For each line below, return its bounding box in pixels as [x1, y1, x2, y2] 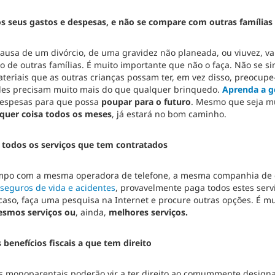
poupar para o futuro [101, 96, 191, 107]
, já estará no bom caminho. [111, 108, 227, 120]
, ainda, [75, 206, 109, 218]
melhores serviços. [108, 206, 188, 218]
